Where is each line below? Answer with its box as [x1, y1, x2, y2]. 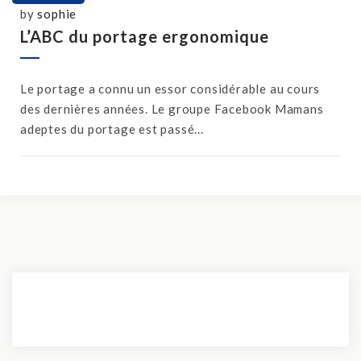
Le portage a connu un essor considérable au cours [20, 81, 321, 96]
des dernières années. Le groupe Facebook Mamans [20, 102, 324, 116]
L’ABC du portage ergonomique [20, 27, 269, 46]
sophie [37, 6, 77, 21]
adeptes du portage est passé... [20, 122, 204, 136]
